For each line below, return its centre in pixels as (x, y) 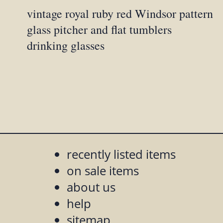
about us (91, 187)
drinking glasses (66, 46)
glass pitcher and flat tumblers (100, 30)
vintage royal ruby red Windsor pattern (120, 14)
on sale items (103, 171)
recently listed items (121, 154)
